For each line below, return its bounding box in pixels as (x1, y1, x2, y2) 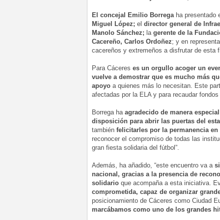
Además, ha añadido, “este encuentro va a (92, 162, 215, 169)
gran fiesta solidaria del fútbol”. (92, 144, 179, 152)
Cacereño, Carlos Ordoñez (92, 38, 172, 46)
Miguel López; (92, 20, 135, 28)
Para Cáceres (92, 64, 133, 72)
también (92, 126, 116, 134)
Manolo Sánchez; (92, 29, 144, 37)
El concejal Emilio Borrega (92, 11, 174, 19)
